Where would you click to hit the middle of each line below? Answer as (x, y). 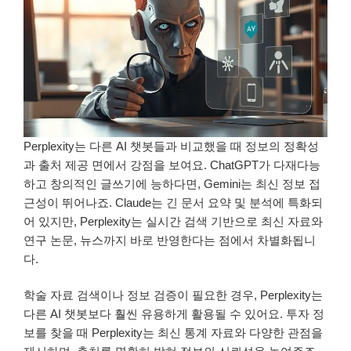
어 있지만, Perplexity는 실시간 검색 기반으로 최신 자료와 (173, 221)
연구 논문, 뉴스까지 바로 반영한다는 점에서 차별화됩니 (170, 240)
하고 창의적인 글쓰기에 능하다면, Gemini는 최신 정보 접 (172, 183)
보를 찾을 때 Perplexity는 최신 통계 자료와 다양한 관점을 (173, 333)
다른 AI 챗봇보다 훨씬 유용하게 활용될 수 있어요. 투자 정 (174, 314)
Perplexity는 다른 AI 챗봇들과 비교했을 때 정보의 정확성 (171, 146)
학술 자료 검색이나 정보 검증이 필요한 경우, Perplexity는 (173, 295)
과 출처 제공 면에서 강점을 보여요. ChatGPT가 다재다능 (172, 165)
